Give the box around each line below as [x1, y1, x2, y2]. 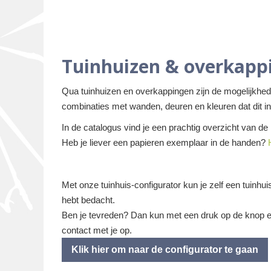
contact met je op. [62, 225, 132, 235]
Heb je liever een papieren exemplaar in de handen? [62, 137, 268, 148]
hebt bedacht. [62, 195, 115, 205]
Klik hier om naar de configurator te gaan [71, 244, 258, 255]
